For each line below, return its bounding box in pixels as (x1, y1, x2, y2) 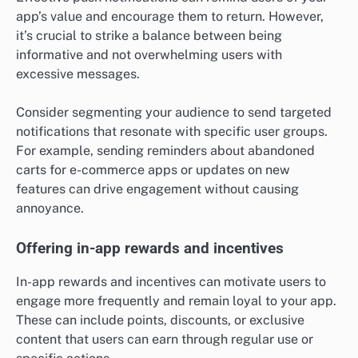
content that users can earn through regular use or (16, 332, 313, 348)
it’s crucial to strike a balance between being (16, 28, 282, 44)
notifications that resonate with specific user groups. (16, 124, 328, 140)
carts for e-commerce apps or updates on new (16, 162, 290, 178)
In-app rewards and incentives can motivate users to (16, 274, 326, 290)
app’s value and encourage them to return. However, (16, 9, 324, 25)
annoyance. (16, 201, 84, 217)
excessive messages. (16, 66, 140, 82)
